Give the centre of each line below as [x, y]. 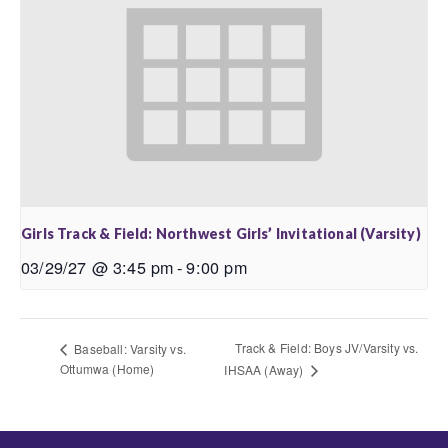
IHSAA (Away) [265, 370]
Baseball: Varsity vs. [128, 348]
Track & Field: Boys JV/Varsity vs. [327, 348]
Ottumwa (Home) [107, 369]
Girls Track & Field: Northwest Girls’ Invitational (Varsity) [221, 234]
